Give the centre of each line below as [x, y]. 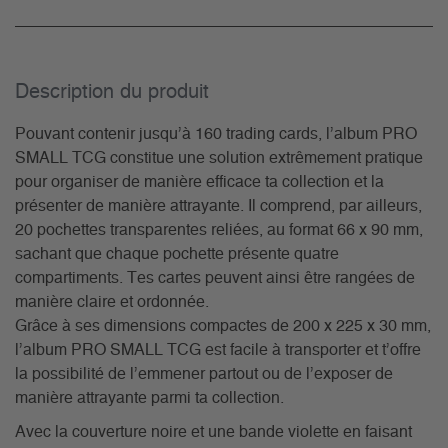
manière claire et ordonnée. [112, 302]
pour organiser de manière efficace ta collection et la [199, 182]
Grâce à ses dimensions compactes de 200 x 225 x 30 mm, [223, 326]
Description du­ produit [112, 92]
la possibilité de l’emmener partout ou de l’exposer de [204, 374]
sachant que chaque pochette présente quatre [177, 254]
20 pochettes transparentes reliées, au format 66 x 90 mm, [219, 230]
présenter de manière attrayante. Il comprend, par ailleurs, [218, 206]
